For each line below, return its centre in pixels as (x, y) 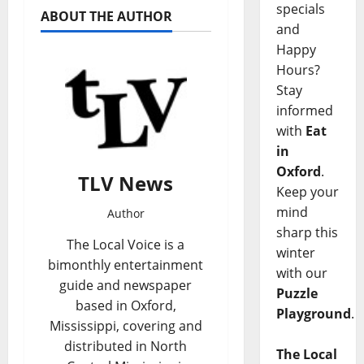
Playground (313, 314)
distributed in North (126, 346)
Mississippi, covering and (126, 325)
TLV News (126, 183)
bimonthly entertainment (126, 264)
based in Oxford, (126, 305)
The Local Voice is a (126, 244)
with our (301, 273)
